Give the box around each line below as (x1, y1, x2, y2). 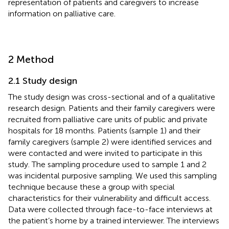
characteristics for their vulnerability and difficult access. (8, 193, 211, 203)
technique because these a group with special (8, 181, 175, 192)
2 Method (8, 53, 54, 65)
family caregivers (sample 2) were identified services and (8, 136, 212, 147)
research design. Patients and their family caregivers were (8, 103, 215, 113)
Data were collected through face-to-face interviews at (8, 204, 213, 214)
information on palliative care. (8, 8, 116, 18)
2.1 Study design (8, 75, 77, 86)
